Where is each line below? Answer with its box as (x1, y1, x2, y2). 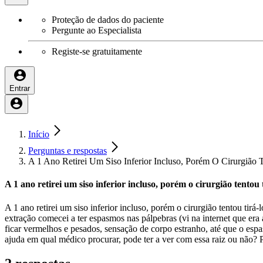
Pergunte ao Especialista (52, 25, 141, 35)
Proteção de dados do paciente (52, 15, 164, 25)
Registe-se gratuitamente (52, 46, 142, 56)
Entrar (9, 84, 30, 93)
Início (28, 129, 49, 139)
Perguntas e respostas (28, 146, 107, 156)
